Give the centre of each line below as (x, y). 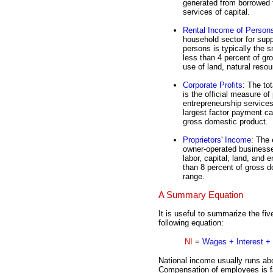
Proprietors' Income (217, 140)
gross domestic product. (225, 122)
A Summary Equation (201, 195)
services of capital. (216, 12)
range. (194, 177)
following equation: (191, 222)
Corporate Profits (213, 85)
